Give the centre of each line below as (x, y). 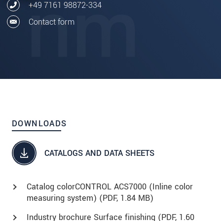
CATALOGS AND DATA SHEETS (99, 153)
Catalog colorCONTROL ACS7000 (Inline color (110, 187)
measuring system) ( (65, 198)
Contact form (52, 22)
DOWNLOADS (39, 124)
